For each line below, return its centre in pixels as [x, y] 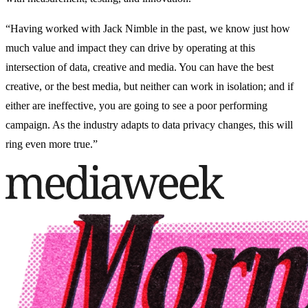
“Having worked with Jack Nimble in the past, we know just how [148, 29]
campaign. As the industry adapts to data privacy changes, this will [149, 125]
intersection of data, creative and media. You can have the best [140, 67]
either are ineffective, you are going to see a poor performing [136, 106]
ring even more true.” [53, 144]
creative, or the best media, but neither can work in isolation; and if [150, 87]
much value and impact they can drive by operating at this [130, 48]
